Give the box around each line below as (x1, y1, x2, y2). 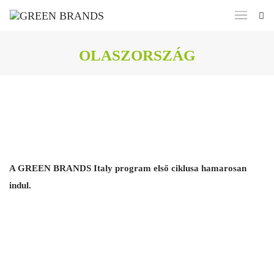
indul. (9, 180, 31, 190)
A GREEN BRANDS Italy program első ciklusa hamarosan (9, 163, 246, 173)
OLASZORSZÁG (79, 47, 195, 64)
